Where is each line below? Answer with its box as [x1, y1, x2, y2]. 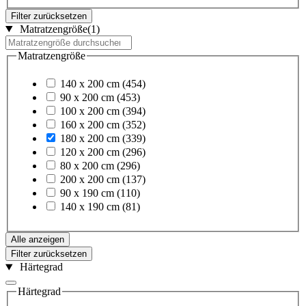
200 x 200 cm [60, 173, 120, 186]
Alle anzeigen [11, 234, 64, 245]
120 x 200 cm [60, 146, 120, 158]
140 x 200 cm [60, 78, 120, 90]
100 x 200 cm [60, 105, 120, 117]
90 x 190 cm [60, 187, 114, 199]
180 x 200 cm [60, 133, 120, 145]
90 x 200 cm [60, 92, 114, 104]
